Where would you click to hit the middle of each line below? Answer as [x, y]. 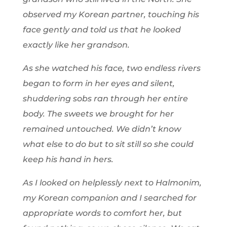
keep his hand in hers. [68, 160]
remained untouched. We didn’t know [102, 129]
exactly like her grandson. [76, 45]
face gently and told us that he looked [102, 30]
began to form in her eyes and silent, [99, 84]
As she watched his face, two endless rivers [111, 68]
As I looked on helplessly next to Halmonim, [112, 183]
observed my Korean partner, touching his [111, 15]
